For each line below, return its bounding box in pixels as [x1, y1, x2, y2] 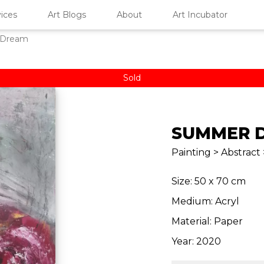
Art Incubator [173, 9, 227, 20]
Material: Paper [171, 216, 243, 227]
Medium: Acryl [171, 196, 240, 207]
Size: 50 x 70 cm [171, 176, 246, 187]
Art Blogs [48, 9, 86, 20]
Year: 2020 [171, 236, 222, 247]
